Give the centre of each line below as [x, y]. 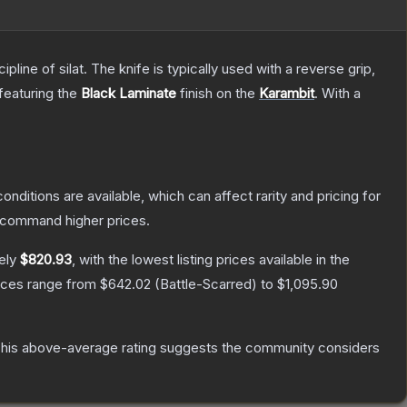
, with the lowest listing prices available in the [211, 260]
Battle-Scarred [206, 284]
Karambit [287, 94]
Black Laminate [129, 94]
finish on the [218, 94]
